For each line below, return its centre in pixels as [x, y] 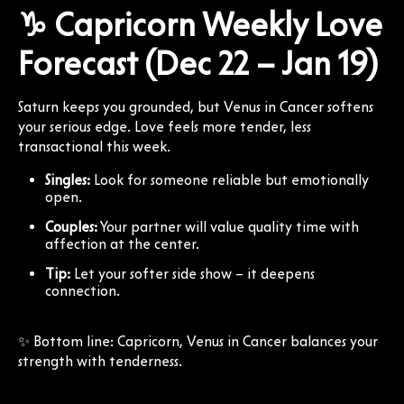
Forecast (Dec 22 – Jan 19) [198, 63]
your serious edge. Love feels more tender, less [165, 126]
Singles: [68, 179]
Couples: [71, 226]
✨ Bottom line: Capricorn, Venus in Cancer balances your [198, 341]
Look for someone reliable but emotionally [230, 179]
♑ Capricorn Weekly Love [200, 24]
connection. [83, 290]
